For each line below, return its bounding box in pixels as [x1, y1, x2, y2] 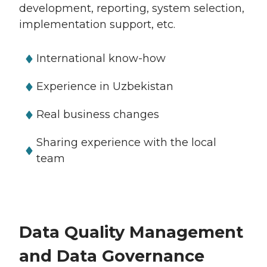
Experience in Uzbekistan [36, 80, 173, 93]
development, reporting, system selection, [19, 2, 244, 15]
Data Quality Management [19, 222, 243, 242]
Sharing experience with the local [36, 136, 216, 149]
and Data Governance [19, 246, 204, 266]
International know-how [36, 52, 166, 65]
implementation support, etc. [19, 18, 175, 31]
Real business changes [36, 108, 159, 121]
